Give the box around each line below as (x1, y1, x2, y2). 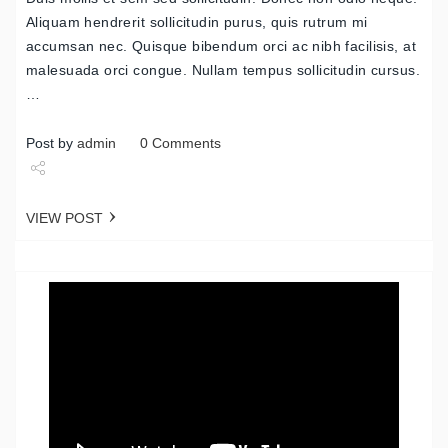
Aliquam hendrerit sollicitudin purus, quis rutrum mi (26, 13, 368, 30)
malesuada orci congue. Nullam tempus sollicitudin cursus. (26, 61, 420, 78)
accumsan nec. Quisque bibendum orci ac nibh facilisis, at (26, 37, 416, 54)
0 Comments (140, 134, 221, 151)
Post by (26, 134, 77, 151)
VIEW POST (26, 209, 103, 226)
